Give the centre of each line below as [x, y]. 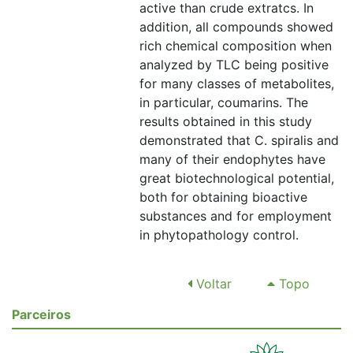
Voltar [212, 284]
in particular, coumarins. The [224, 102]
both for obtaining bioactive [223, 197]
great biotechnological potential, [237, 178]
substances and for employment [236, 216]
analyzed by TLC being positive [234, 65]
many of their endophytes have [232, 159]
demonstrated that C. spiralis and [239, 140]
